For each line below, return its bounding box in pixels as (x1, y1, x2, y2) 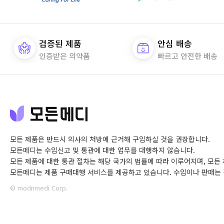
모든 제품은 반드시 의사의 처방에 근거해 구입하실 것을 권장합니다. (10, 134, 210, 144)
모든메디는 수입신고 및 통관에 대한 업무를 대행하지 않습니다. (10, 145, 195, 155)
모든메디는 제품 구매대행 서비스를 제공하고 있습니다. (10, 167, 171, 177)
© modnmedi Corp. (10, 183, 68, 193)
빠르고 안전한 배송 (157, 50, 217, 61)
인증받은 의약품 (39, 50, 90, 61)
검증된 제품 (39, 36, 81, 49)
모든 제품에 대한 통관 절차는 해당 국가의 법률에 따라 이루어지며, (10, 156, 205, 166)
